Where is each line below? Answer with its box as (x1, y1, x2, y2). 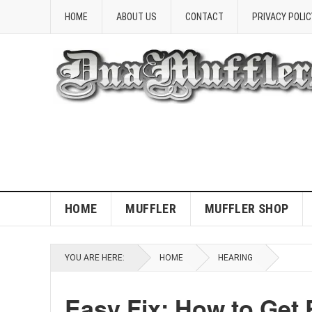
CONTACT (185, 11, 224, 22)
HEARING (218, 253, 253, 263)
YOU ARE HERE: (65, 253, 125, 263)
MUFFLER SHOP (204, 201, 289, 216)
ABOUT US (116, 11, 157, 22)
